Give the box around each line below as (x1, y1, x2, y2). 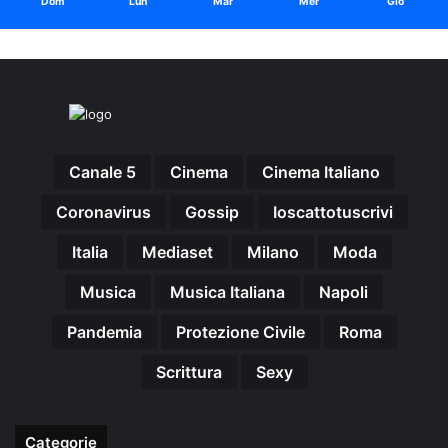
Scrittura (155, 362, 222, 382)
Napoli (319, 282, 368, 302)
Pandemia (66, 322, 142, 342)
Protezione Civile (175, 322, 305, 342)
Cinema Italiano (261, 162, 380, 182)
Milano (246, 242, 299, 262)
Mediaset (141, 242, 213, 262)
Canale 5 (68, 162, 136, 182)
